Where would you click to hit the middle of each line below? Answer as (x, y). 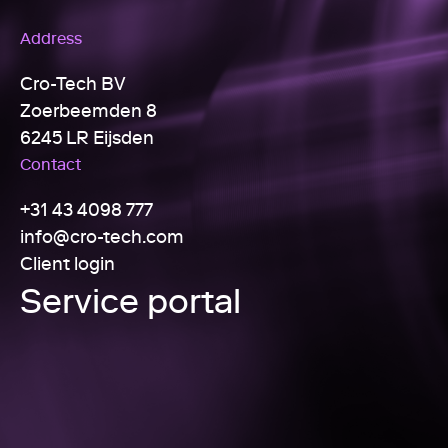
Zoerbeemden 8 (88, 110)
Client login (67, 263)
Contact (50, 163)
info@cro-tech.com (102, 236)
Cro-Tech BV (73, 83)
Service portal (130, 300)
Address (51, 37)
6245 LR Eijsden (87, 137)
